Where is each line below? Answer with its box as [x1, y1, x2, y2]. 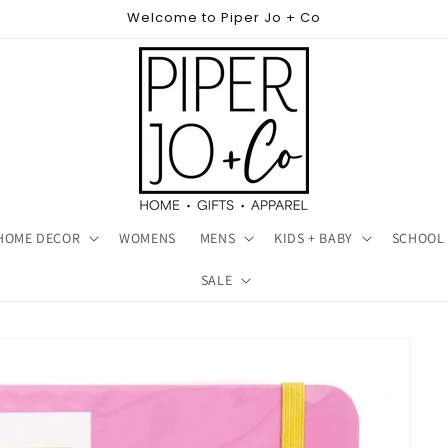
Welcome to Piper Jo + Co [127, 8, 321, 27]
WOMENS [119, 229, 176, 247]
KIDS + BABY [274, 229, 353, 247]
